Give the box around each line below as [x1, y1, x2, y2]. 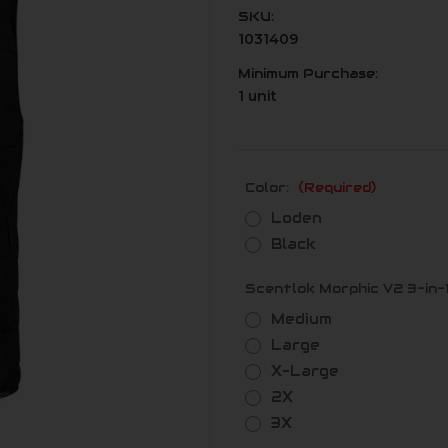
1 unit [238, 86, 277, 105]
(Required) [297, 178, 376, 196]
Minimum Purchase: [238, 64, 378, 82]
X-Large [270, 361, 339, 380]
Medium [270, 309, 332, 328]
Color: [245, 178, 293, 196]
